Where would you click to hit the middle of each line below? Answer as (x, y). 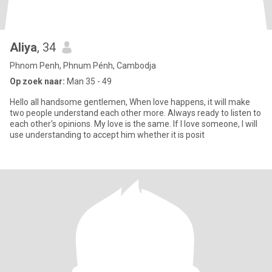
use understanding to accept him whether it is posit (107, 135)
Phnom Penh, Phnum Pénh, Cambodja (83, 66)
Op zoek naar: (37, 81)
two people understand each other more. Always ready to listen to (135, 113)
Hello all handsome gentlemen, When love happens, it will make (70, 102)
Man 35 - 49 (88, 81)
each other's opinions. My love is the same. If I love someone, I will (134, 124)
